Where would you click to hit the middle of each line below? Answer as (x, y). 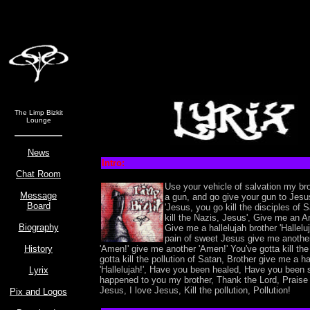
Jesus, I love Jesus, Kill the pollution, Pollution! (195, 290)
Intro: (113, 163)
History (38, 249)
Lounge (38, 120)
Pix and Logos (38, 292)
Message (38, 195)
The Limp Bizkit (38, 112)
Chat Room (38, 174)
